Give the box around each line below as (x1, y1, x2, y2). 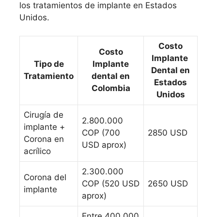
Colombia (91, 83, 130, 93)
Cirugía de (24, 110, 63, 120)
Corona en (24, 134, 64, 144)
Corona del (24, 172, 66, 183)
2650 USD (148, 179, 188, 189)
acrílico (24, 146, 51, 156)
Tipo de (33, 59, 64, 69)
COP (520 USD (82, 179, 139, 189)
